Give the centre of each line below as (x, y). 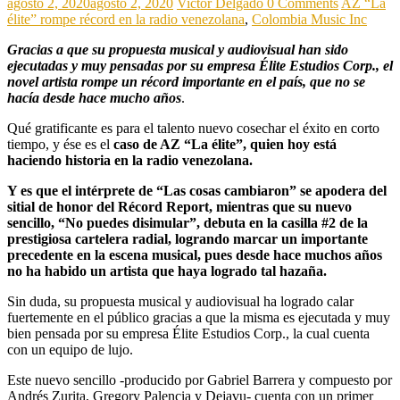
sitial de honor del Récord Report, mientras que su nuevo (179, 207)
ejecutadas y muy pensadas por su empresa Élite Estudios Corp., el (200, 66)
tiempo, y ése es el (60, 145)
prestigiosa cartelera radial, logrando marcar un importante (187, 239)
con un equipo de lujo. (70, 350)
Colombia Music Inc (309, 20)
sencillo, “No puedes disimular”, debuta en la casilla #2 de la (187, 223)
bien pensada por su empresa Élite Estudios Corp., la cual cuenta (188, 334)
